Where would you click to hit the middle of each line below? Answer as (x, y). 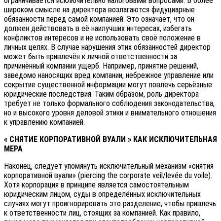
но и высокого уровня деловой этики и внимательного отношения (110, 113)
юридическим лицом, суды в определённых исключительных (102, 194)
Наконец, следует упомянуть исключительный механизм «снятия (109, 166)
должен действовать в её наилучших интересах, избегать (98, 29)
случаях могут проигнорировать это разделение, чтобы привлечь (110, 204)
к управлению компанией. (44, 122)
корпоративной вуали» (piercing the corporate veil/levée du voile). (108, 176)
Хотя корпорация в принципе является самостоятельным (96, 185)
